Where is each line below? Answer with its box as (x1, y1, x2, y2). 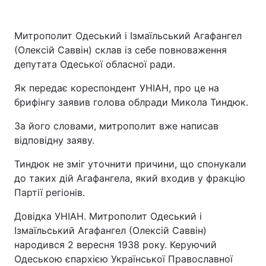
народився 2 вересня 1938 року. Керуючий (14, 239, 217, 251)
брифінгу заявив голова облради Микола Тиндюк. (14, 96, 251, 108)
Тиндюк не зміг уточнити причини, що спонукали (14, 158, 246, 170)
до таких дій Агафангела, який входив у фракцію (14, 172, 245, 184)
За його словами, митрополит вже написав (14, 120, 218, 132)
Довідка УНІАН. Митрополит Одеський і (14, 210, 202, 222)
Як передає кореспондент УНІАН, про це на (14, 82, 219, 94)
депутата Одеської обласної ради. (14, 58, 178, 70)
